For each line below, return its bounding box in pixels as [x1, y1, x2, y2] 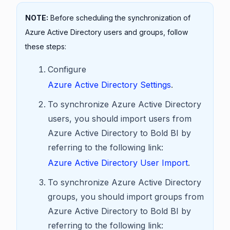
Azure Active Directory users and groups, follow [25, 28, 188, 36]
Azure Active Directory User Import [48, 158, 188, 168]
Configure [48, 64, 86, 74]
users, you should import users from [48, 113, 191, 124]
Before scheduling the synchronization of [48, 13, 190, 22]
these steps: [25, 42, 66, 51]
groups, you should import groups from [48, 191, 204, 202]
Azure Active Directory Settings [48, 80, 171, 90]
